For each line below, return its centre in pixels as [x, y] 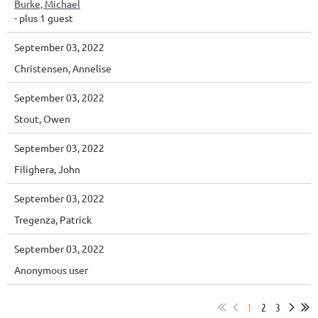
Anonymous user [51, 270]
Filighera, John [47, 169]
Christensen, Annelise [63, 68]
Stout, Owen [42, 119]
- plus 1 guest [44, 18]
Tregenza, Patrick [53, 220]
